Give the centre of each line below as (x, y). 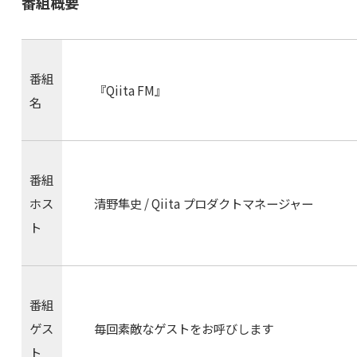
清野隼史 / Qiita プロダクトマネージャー (203, 203)
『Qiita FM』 (130, 90)
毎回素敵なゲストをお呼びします (183, 328)
